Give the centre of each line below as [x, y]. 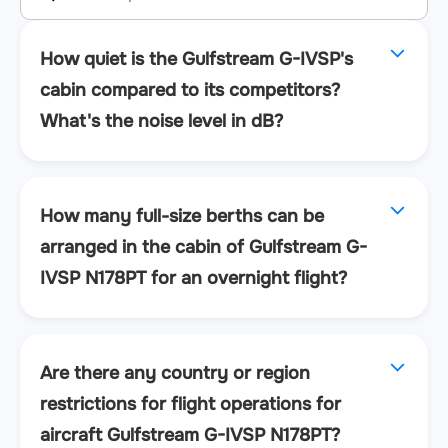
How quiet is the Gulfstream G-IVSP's [196, 58]
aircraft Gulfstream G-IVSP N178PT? [190, 434]
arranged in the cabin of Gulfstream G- [203, 246]
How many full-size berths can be [182, 215]
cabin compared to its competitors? [190, 89]
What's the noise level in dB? [161, 120]
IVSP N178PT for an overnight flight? [193, 277]
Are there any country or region [175, 372]
